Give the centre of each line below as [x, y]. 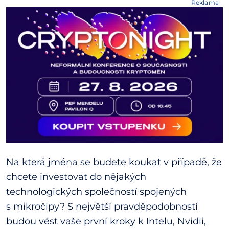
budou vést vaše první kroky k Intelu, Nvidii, [106, 221]
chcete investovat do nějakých [76, 177]
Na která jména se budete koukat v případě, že [114, 162]
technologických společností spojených [96, 191]
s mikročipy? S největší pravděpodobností [102, 206]
